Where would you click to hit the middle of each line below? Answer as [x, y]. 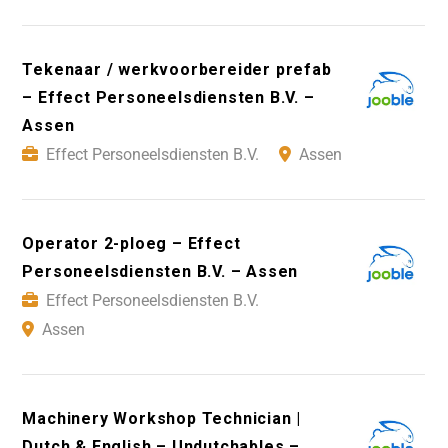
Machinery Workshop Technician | [162, 419]
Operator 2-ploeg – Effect [131, 244]
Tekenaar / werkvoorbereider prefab [177, 70]
